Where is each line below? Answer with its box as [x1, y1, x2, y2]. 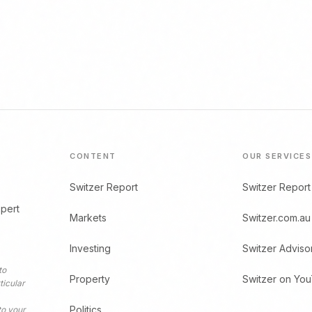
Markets [70, 212, 107, 224]
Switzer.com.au [242, 212, 311, 224]
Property [70, 273, 110, 285]
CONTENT [70, 151, 116, 161]
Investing [70, 242, 111, 254]
